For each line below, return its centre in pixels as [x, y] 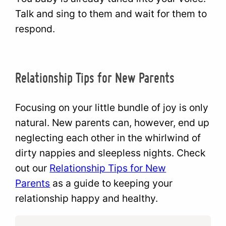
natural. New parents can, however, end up [112, 123]
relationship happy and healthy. [87, 199]
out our [33, 168]
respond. [35, 29]
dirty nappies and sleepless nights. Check [110, 153]
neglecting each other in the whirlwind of [108, 138]
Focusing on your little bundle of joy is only [112, 108]
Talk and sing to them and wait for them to [111, 13]
